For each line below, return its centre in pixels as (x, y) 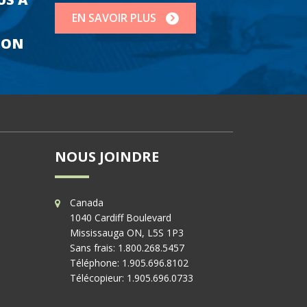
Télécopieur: (99, 278)
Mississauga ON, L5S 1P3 (127, 233)
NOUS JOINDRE (107, 157)
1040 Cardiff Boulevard (121, 218)
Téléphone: (96, 263)
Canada (87, 203)
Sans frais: (94, 248)
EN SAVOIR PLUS (116, 17)
